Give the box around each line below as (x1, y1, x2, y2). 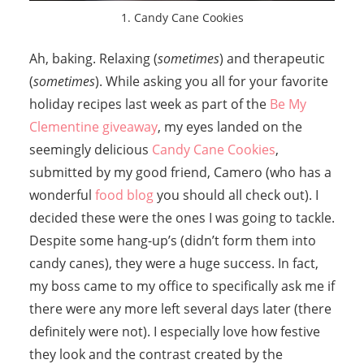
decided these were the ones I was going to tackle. (28, 208, 335, 227)
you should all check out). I (153, 185, 318, 204)
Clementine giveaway (28, 117, 158, 136)
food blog (94, 185, 154, 204)
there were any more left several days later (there (28, 299, 331, 318)
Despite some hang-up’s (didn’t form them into (28, 231, 316, 249)
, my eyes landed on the (157, 117, 302, 136)
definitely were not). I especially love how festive (28, 322, 320, 340)
